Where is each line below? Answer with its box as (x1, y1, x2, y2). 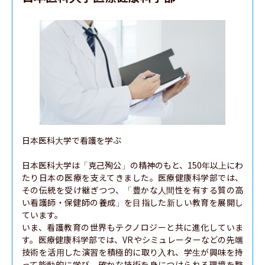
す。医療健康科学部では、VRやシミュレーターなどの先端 (22, 234, 243, 245)
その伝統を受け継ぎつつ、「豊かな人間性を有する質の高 (22, 184, 243, 196)
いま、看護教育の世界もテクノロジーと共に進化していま (22, 221, 243, 233)
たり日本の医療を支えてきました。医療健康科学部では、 (22, 172, 243, 183)
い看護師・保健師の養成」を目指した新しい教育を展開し (22, 196, 243, 208)
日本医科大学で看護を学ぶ (22, 134, 121, 146)
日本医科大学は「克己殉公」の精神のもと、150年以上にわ (22, 159, 243, 171)
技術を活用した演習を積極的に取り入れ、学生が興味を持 (22, 246, 243, 258)
